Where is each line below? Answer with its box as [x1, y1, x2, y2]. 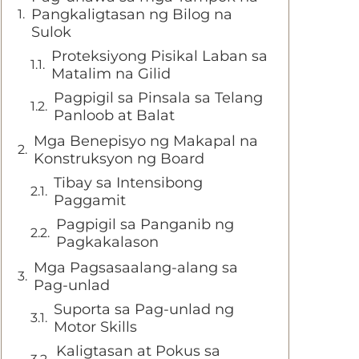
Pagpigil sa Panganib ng [56, 216, 234, 233]
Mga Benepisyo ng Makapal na [34, 132, 258, 150]
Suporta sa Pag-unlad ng [54, 301, 234, 318]
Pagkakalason [56, 233, 159, 251]
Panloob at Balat [54, 107, 175, 124]
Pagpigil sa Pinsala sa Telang [54, 89, 263, 107]
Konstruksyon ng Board [34, 150, 204, 167]
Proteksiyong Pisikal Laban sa [51, 47, 268, 65]
